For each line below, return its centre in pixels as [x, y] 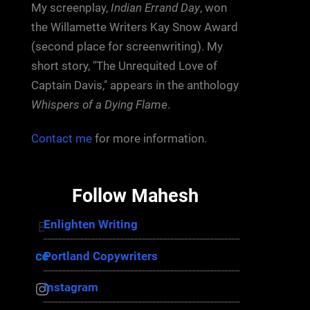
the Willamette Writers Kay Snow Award [134, 27]
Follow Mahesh [135, 196]
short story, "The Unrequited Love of [124, 66]
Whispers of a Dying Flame [99, 105]
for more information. [149, 138]
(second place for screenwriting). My [127, 47]
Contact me [61, 138]
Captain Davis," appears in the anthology [135, 85]
